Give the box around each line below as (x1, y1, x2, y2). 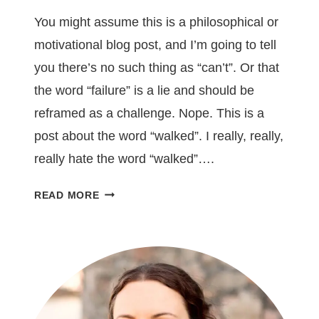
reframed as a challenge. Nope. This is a (34, 105, 264, 120)
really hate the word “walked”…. (34, 151, 214, 166)
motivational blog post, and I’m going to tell (34, 37, 276, 52)
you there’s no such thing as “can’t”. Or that (34, 60, 279, 75)
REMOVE (98, 256, 145, 268)
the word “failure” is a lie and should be (34, 83, 254, 98)
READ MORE (34, 189, 100, 201)
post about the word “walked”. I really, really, (34, 128, 283, 143)
